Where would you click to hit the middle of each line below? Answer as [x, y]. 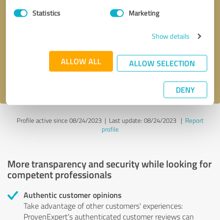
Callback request [50, 26]
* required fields [188, 26]
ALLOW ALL [81, 61]
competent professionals [59, 174]
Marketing [144, 13]
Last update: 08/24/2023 [142, 120]
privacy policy [67, 77]
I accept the [26, 77]
